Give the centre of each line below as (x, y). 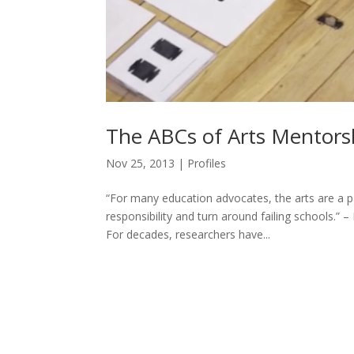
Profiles (207, 163)
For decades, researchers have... (188, 234)
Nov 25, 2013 (141, 163)
